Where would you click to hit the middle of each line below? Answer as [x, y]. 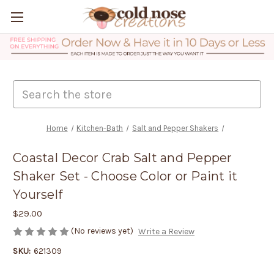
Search [27, 87]
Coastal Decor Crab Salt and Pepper [123, 158]
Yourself [38, 195]
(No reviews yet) [102, 231]
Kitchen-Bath [100, 128]
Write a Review [166, 232]
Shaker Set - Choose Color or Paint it [125, 176]
